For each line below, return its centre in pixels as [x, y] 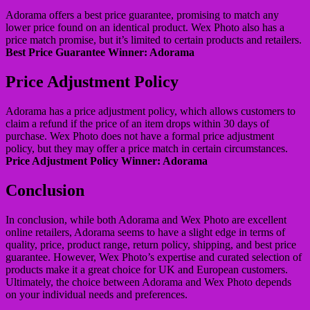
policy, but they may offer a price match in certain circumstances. [147, 149]
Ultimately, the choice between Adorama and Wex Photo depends [148, 282]
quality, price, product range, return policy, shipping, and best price [151, 245]
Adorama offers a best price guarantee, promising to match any [142, 15]
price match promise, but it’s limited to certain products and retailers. [154, 40]
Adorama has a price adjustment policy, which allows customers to [151, 111]
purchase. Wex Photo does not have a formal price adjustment [140, 136]
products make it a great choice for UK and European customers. [147, 270]
